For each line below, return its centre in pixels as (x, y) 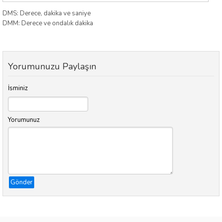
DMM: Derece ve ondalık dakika (48, 24)
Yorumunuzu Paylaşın (52, 66)
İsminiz (18, 88)
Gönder (22, 182)
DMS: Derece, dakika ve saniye (47, 14)
